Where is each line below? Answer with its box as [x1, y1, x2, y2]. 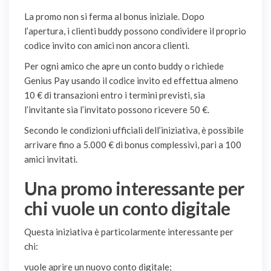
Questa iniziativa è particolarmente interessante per [24, 226, 233, 238]
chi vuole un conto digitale [24, 197, 230, 220]
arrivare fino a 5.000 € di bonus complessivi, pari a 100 [24, 139, 241, 151]
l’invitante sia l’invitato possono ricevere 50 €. [24, 104, 209, 116]
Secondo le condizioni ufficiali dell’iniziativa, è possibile [24, 125, 244, 136]
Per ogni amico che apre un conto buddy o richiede [24, 60, 224, 72]
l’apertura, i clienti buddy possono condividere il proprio [24, 25, 246, 37]
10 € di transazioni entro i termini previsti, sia [24, 90, 205, 101]
